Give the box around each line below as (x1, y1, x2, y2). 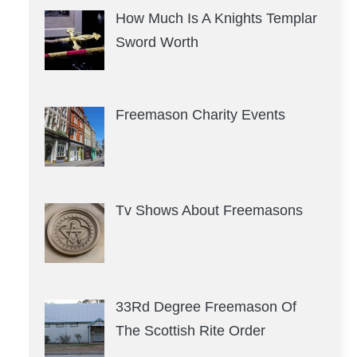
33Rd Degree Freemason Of (115, 299, 296, 316)
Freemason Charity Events (115, 106, 285, 123)
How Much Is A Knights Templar (115, 10, 317, 26)
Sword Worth (115, 33, 198, 50)
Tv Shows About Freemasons (115, 202, 303, 219)
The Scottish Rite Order (115, 323, 265, 339)
